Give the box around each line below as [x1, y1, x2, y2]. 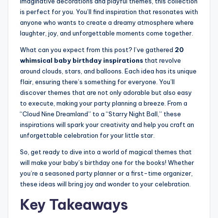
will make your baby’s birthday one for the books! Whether [20, 159, 194, 167]
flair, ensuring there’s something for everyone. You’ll [20, 78, 175, 86]
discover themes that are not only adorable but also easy [20, 89, 192, 97]
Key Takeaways [20, 196, 128, 214]
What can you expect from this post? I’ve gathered [20, 46, 175, 54]
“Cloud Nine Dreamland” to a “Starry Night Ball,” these [20, 110, 181, 118]
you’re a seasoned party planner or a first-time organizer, [20, 169, 193, 178]
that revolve [143, 56, 181, 65]
